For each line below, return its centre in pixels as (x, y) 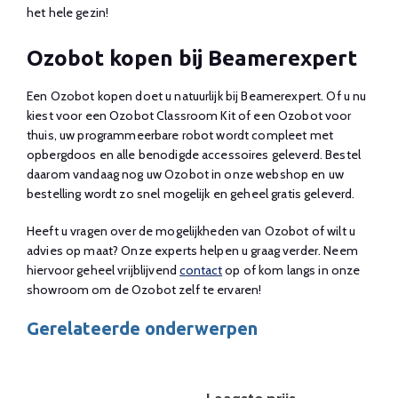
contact (201, 270)
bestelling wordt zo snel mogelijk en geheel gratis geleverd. (191, 194)
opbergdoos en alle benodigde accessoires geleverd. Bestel (194, 155)
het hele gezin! (68, 12)
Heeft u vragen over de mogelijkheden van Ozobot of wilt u (191, 231)
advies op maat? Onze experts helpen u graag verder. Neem (192, 251)
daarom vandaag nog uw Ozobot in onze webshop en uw (186, 174)
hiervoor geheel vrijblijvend (103, 270)
